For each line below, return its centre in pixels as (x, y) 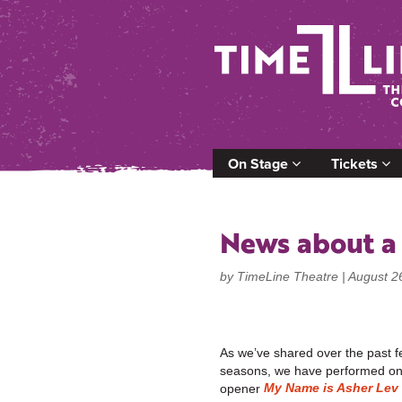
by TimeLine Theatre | (284, 276)
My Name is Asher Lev (331, 387)
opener (242, 388)
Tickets (356, 163)
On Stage (260, 163)
